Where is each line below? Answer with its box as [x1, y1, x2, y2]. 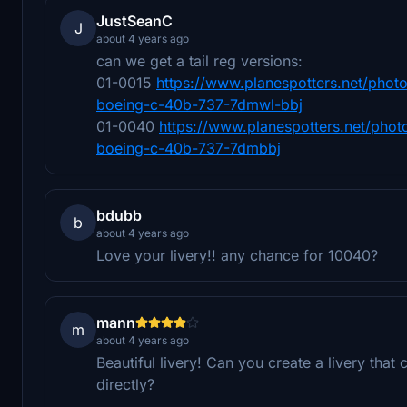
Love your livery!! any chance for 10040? [96, 245, 378, 264]
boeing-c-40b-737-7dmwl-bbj [96, 94, 303, 114]
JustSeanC [96, 11, 173, 30]
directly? [96, 374, 154, 393]
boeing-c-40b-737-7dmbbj [96, 138, 281, 157]
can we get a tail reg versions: [96, 51, 303, 70]
